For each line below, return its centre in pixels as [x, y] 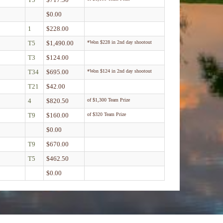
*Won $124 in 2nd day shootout [119, 71]
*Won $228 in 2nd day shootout [119, 42]
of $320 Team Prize [107, 114]
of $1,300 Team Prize [109, 100]
